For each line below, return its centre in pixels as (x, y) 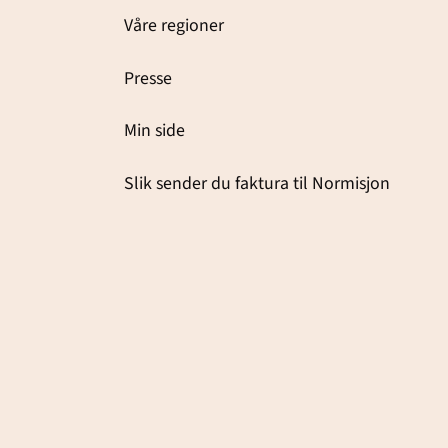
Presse (147, 78)
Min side (154, 131)
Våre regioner (173, 26)
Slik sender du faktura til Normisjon (256, 183)
